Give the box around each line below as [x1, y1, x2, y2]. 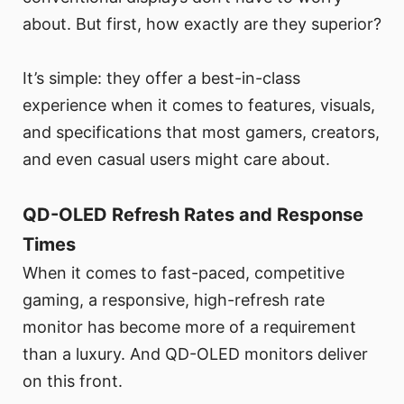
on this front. [23, 372, 123, 391]
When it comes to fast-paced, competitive [23, 263, 344, 283]
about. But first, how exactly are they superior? [23, 14, 381, 34]
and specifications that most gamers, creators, [23, 123, 380, 142]
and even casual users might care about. [23, 150, 330, 170]
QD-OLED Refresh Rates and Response [23, 204, 363, 226]
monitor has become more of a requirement [23, 317, 356, 337]
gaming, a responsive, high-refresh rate [23, 290, 325, 310]
